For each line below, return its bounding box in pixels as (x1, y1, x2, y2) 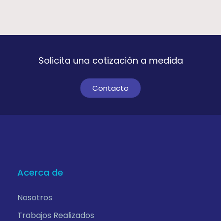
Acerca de (17, 166, 63, 179)
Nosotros (17, 192, 52, 203)
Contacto (92, 83, 129, 93)
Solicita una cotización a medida (38, 54, 183, 67)
